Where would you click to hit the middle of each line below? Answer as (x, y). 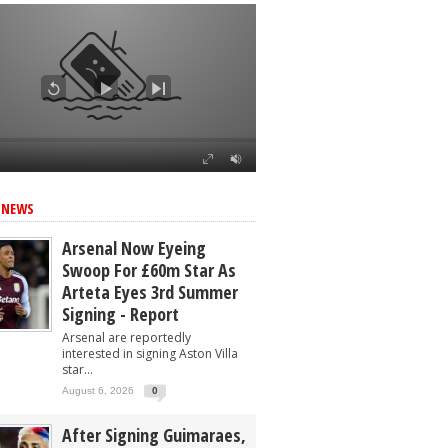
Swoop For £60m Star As (149, 270)
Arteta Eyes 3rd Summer (150, 292)
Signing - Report (120, 314)
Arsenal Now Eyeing (134, 248)
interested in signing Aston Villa (150, 353)
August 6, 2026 (98, 390)
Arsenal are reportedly (126, 337)
